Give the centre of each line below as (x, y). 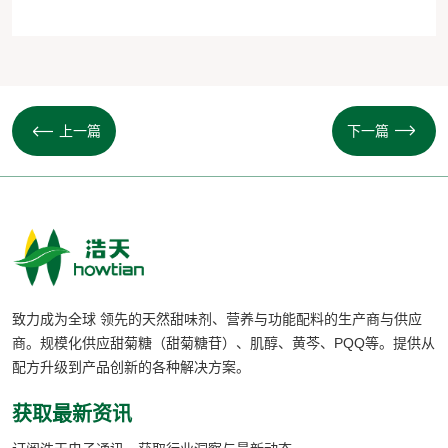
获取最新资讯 (72, 414)
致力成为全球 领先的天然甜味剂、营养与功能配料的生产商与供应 (217, 319)
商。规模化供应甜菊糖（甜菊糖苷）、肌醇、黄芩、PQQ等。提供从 (223, 343)
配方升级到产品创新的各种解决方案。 (131, 367)
